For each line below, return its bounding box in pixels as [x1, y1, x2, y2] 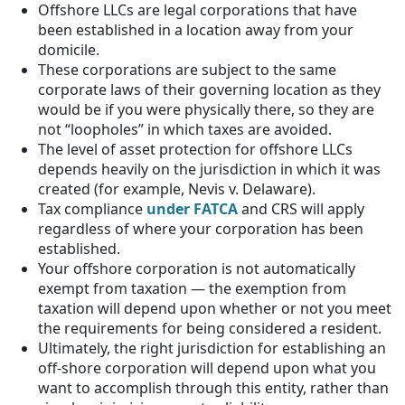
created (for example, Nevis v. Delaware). [38, 178, 316, 199]
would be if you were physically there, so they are [38, 99, 374, 119]
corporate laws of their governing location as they [38, 79, 381, 99]
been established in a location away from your [38, 19, 353, 40]
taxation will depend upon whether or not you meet [38, 297, 391, 318]
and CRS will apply [238, 198, 364, 219]
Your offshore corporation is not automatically [38, 258, 355, 278]
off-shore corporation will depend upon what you [38, 357, 376, 378]
